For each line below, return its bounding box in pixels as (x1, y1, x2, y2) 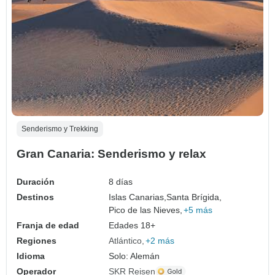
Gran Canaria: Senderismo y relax (17, 147, 206, 160)
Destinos (17, 192, 54, 202)
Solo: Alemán (109, 250, 160, 261)
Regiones (17, 235, 56, 246)
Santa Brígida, (166, 192, 222, 202)
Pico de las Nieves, (109, 204, 183, 215)
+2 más (145, 235, 175, 246)
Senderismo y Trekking (21, 124, 98, 133)
